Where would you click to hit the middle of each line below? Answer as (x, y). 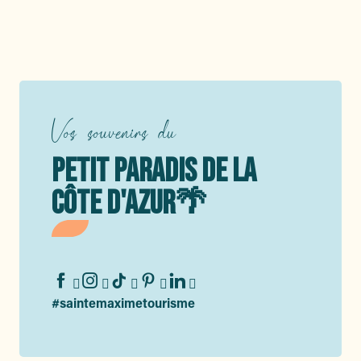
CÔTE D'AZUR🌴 (129, 204)
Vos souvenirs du (113, 131)
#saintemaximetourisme (123, 303)
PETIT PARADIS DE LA (154, 172)
